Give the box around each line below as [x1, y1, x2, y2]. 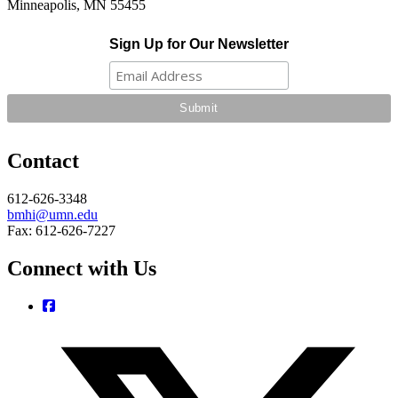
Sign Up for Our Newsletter [109, 36, 289, 52]
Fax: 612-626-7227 [7, 222, 115, 238]
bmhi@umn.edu [7, 206, 98, 222]
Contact [7, 148, 79, 172]
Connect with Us [7, 256, 156, 280]
